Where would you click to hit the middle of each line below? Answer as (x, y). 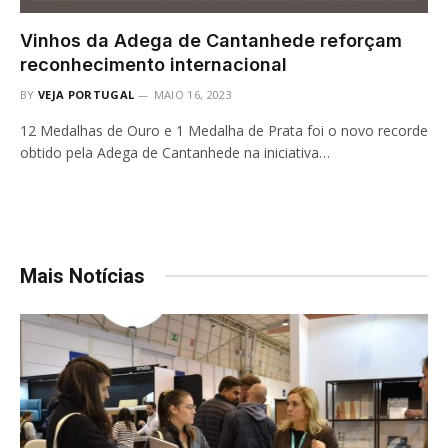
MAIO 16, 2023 (192, 94)
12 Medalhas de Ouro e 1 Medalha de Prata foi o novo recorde (224, 130)
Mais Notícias (82, 275)
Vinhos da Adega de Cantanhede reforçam (211, 40)
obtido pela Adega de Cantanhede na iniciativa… (175, 152)
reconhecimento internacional (153, 64)
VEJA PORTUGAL (86, 94)
